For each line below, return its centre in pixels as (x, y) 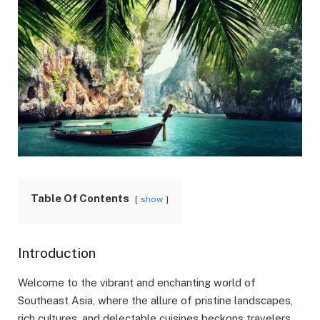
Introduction (57, 253)
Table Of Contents (80, 199)
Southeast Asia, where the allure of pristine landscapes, (155, 300)
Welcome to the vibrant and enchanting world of (137, 282)
